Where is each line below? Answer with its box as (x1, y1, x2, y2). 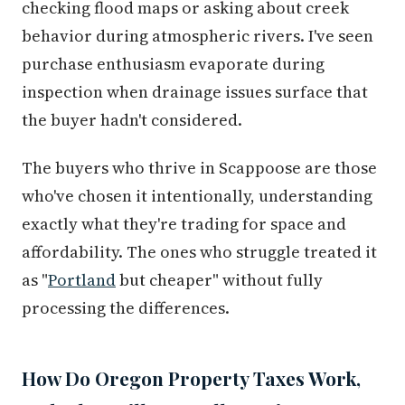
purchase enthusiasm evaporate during (22, 52, 325, 76)
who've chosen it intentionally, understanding (22, 184, 372, 208)
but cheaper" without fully (116, 268, 323, 292)
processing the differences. (22, 297, 230, 320)
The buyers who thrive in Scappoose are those (22, 156, 377, 180)
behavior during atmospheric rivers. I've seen (22, 24, 373, 48)
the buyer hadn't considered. (22, 108, 242, 132)
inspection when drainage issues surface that (22, 80, 368, 104)
